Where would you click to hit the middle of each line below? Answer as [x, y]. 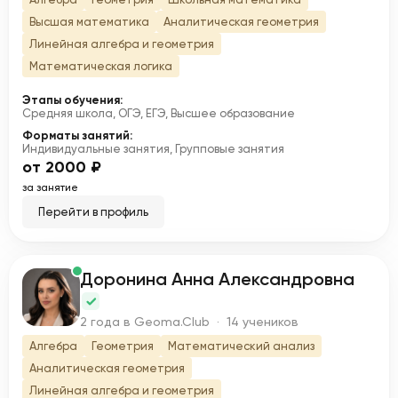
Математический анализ [241, 346]
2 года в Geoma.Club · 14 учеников [189, 322]
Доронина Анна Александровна [217, 279]
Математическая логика [101, 66]
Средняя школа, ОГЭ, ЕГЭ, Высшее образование [159, 113]
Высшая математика [89, 22]
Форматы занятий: [77, 135]
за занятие [50, 187]
